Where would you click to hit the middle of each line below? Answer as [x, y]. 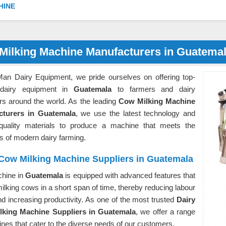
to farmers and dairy [153, 89]
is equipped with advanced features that [130, 175]
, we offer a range [166, 212]
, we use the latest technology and [135, 113]
